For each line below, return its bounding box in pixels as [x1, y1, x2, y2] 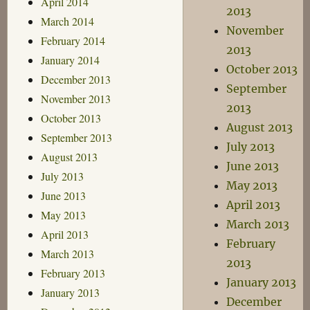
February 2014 [40, 33, 105, 48]
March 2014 [40, 13, 94, 28]
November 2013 [40, 91, 111, 106]
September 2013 [40, 129, 112, 145]
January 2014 [40, 52, 100, 67]
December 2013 [40, 71, 111, 86]
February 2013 [40, 265, 105, 280]
